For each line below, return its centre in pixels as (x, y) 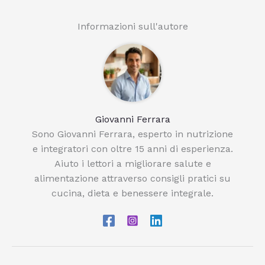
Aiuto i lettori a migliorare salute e (132, 164)
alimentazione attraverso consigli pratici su (132, 178)
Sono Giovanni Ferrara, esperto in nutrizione (132, 134)
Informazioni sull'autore (132, 26)
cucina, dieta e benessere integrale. (132, 193)
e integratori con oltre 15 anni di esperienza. (132, 149)
